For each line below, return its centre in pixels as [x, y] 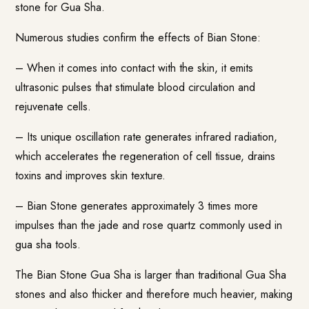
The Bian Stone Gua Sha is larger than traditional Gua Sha [151, 275]
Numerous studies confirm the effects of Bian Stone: [138, 37]
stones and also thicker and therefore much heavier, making [154, 294]
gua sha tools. [48, 244]
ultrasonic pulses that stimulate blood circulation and [136, 87]
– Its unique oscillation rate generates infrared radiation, [147, 137]
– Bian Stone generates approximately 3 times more [137, 206]
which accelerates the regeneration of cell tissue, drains [146, 156]
